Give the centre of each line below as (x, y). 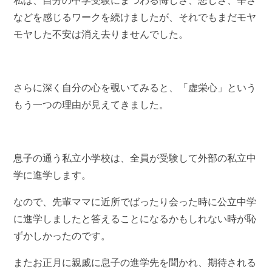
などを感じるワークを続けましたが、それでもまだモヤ (135, 17)
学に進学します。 (53, 175)
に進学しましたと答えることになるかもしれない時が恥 (135, 219)
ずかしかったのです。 (62, 236)
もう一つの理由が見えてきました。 (91, 104)
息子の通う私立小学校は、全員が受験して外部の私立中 (135, 158)
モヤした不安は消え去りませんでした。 (101, 34)
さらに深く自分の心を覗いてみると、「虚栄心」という (135, 87)
